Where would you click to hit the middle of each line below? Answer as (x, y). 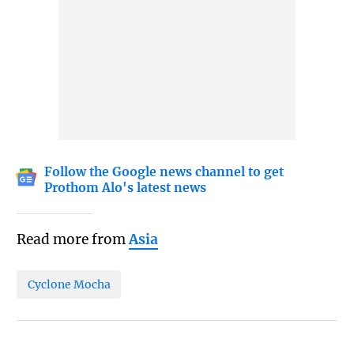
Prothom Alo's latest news (126, 187)
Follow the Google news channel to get (164, 171)
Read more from (72, 239)
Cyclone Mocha (69, 284)
